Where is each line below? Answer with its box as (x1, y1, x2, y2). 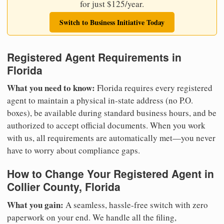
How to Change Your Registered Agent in (7, 166, 214, 181)
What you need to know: (7, 81, 95, 94)
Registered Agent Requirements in (7, 49, 181, 64)
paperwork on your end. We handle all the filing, (7, 211, 176, 223)
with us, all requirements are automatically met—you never (7, 132, 215, 144)
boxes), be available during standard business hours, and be (7, 107, 216, 119)
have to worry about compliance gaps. (7, 144, 140, 156)
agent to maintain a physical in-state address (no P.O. (7, 94, 193, 106)
